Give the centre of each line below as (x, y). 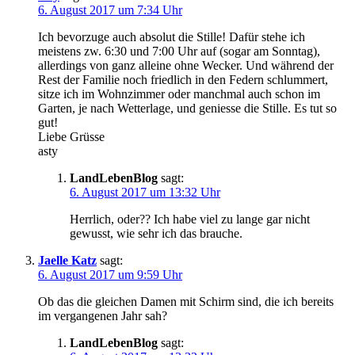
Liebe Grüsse (71, 136)
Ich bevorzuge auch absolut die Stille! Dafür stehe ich (172, 36)
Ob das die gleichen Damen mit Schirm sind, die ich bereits (186, 301)
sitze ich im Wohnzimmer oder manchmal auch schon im (179, 94)
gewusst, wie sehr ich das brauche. (156, 233)
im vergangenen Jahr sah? (103, 315)
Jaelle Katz (67, 260)
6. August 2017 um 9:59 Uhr (110, 274)
